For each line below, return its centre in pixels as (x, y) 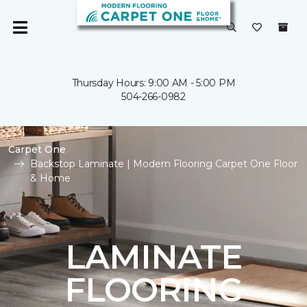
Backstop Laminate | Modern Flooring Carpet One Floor (164, 164)
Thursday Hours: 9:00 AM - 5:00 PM (153, 83)
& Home (50, 178)
